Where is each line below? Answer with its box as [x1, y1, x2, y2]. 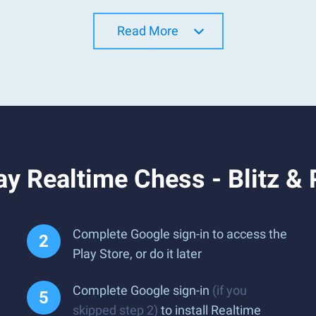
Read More [116, 23, 178, 38]
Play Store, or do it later [73, 246, 202, 261]
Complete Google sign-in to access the [73, 226, 287, 241]
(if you [212, 283, 247, 298]
